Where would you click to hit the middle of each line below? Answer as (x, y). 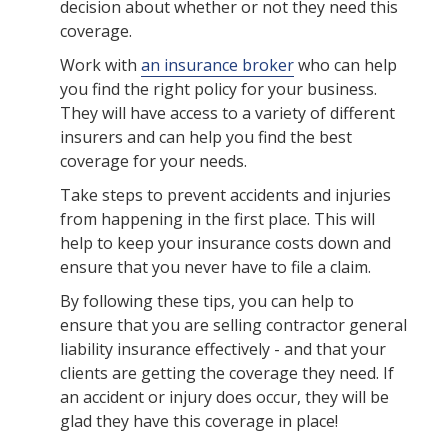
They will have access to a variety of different (227, 113)
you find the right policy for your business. (218, 89)
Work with (100, 65)
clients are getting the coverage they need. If (227, 373)
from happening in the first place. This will (217, 219)
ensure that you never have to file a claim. (215, 267)
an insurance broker (217, 65)
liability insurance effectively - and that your (223, 349)
